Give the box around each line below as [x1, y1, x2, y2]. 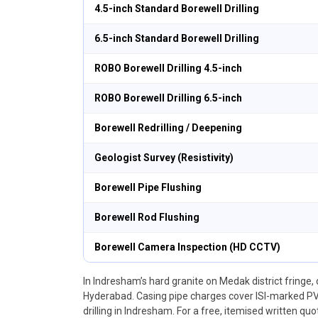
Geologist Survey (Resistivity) [94, 152, 234, 163]
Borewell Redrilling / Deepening [94, 122, 242, 133]
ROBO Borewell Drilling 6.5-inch [94, 92, 242, 104]
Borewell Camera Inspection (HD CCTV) [94, 241, 280, 253]
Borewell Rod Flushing [94, 212, 199, 223]
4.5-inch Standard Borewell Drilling [94, 3, 259, 14]
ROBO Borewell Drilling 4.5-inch [94, 62, 242, 74]
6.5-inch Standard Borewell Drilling [94, 33, 259, 44]
